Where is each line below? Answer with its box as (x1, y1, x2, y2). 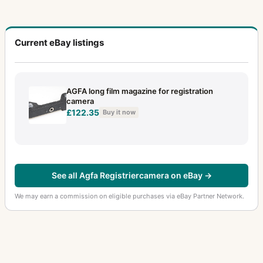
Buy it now (102, 108, 136, 117)
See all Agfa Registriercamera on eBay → (51, 170, 212, 181)
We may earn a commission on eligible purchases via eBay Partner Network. (15, 191, 244, 200)
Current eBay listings (15, 36, 104, 48)
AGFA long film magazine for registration (66, 86, 213, 96)
